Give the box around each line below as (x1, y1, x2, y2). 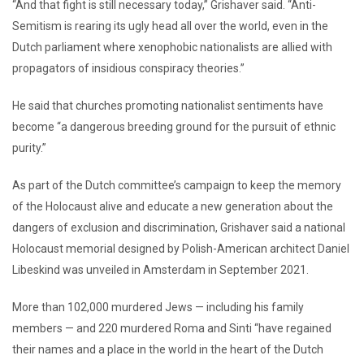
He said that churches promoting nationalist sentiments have (12, 98, 323, 112)
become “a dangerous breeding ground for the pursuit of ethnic (12, 119, 336, 133)
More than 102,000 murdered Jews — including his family (12, 300, 304, 314)
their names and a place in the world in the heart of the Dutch (12, 342, 323, 356)
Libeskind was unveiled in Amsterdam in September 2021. (12, 262, 309, 276)
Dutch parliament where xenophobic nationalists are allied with (12, 40, 332, 54)
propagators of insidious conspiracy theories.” (12, 61, 245, 75)
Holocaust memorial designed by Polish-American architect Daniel (12, 241, 349, 255)
